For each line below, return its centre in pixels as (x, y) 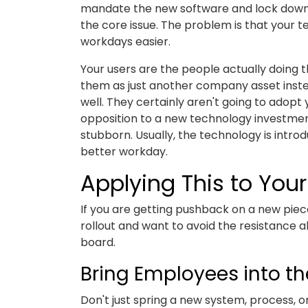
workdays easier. (125, 42)
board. (98, 242)
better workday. (124, 152)
